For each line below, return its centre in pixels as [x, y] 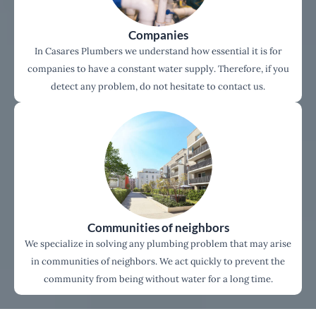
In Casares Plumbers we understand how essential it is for [158, 51]
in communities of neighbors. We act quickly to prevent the [158, 262]
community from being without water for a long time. [158, 279]
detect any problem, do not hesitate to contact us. [158, 87]
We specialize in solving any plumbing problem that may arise [158, 244]
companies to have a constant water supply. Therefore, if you [158, 69]
